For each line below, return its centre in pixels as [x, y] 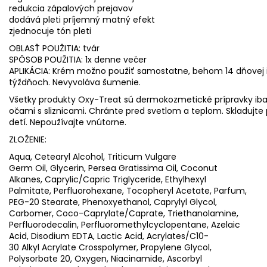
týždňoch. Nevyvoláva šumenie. [75, 82]
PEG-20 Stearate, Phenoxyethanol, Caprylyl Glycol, [113, 202]
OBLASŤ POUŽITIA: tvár [54, 48]
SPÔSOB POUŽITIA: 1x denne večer [78, 59]
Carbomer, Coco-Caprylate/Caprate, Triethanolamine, [124, 213]
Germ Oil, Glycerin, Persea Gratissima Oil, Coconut [113, 168]
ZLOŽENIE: [28, 139]
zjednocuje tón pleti [50, 31]
